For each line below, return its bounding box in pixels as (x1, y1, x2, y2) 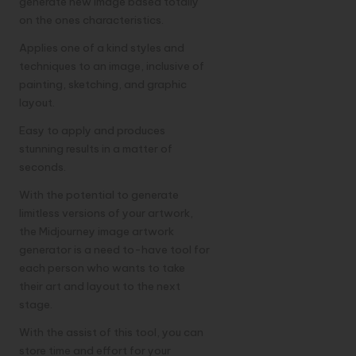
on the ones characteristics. (19, 13, 164, 28)
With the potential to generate (19, 188, 179, 203)
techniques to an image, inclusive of (19, 59, 204, 74)
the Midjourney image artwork (19, 224, 174, 239)
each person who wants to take (19, 261, 185, 276)
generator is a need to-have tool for (19, 242, 210, 257)
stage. (19, 297, 52, 312)
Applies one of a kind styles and (19, 41, 184, 56)
